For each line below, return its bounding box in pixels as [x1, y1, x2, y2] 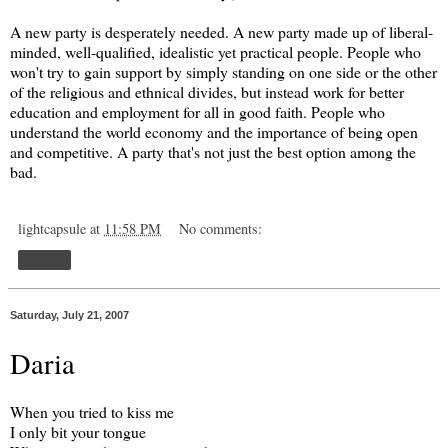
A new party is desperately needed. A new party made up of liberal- [10, 21, 433, 43]
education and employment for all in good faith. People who [10, 101, 385, 123]
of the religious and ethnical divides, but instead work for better [10, 81, 404, 103]
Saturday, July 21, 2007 [10, 309, 129, 322]
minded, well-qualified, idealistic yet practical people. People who [10, 41, 421, 63]
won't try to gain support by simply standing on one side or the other [10, 61, 437, 83]
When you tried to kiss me [10, 401, 174, 422]
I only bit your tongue [10, 421, 146, 442]
